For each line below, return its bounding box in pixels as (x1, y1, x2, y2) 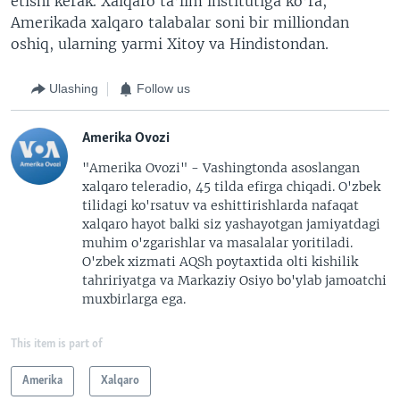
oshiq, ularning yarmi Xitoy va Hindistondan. (11, 34, 329, 53)
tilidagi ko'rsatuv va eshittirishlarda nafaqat (82, 196, 359, 213)
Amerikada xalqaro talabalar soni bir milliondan (11, 12, 349, 31)
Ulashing (49, 81, 98, 96)
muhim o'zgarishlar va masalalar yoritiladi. (82, 234, 353, 251)
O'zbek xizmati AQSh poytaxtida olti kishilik (82, 253, 358, 270)
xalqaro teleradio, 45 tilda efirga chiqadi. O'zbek (82, 178, 380, 195)
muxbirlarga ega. (82, 290, 186, 307)
